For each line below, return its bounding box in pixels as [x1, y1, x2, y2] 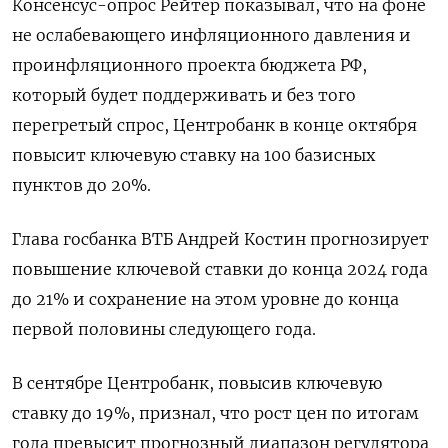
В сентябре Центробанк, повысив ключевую [12, 373, 382, 393]
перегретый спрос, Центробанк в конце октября [12, 115, 417, 135]
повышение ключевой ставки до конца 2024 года [12, 259, 428, 279]
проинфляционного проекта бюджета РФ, [12, 55, 367, 75]
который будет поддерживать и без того [12, 85, 356, 105]
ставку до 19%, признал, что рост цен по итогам [12, 403, 419, 423]
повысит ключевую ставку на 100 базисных [12, 145, 375, 165]
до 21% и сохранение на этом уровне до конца [12, 289, 399, 309]
